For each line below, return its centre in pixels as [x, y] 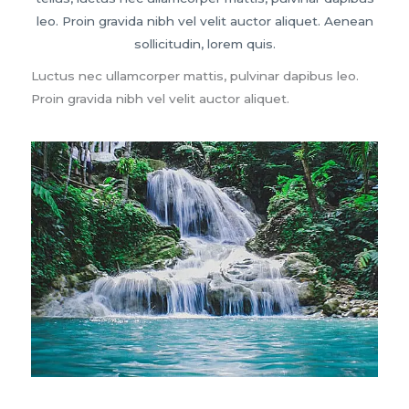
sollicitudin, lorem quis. [204, 43]
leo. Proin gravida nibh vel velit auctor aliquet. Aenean [204, 21]
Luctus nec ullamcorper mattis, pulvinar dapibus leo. [195, 75]
